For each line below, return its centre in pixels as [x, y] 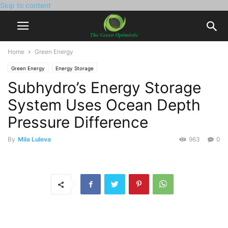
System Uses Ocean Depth [104, 105]
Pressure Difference [78, 122]
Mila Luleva [34, 139]
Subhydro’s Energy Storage [104, 88]
